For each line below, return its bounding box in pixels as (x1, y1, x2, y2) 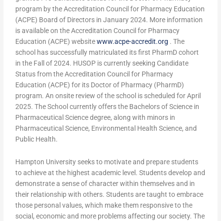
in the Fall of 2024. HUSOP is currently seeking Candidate (15, 59, 189, 68)
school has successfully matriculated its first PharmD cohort (15, 48, 199, 57)
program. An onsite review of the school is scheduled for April (15, 92, 201, 100)
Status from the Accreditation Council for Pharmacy (15, 70, 174, 78)
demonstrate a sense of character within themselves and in (15, 180, 195, 188)
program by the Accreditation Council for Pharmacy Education (15, 5, 205, 13)
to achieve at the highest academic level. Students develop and (15, 169, 206, 177)
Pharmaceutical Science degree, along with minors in (15, 113, 176, 122)
